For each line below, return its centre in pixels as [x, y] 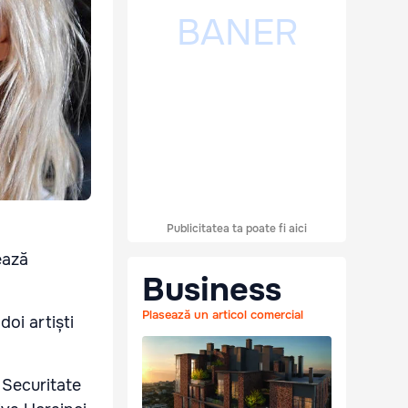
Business [212, 290]
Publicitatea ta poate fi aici [237, 229]
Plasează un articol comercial [223, 315]
